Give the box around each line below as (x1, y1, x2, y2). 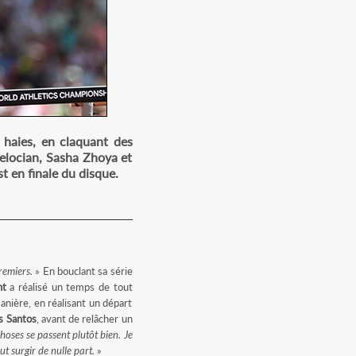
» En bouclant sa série (33, 265, 133, 277)
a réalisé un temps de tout (6, 281, 133, 293)
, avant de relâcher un (36, 312, 133, 325)
